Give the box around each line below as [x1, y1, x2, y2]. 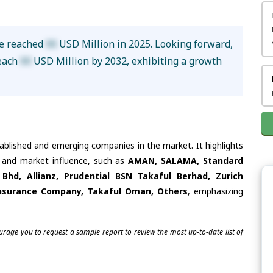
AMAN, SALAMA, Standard [128, 154, 244, 166]
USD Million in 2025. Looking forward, [57, 37, 233, 51]
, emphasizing [188, 185, 243, 197]
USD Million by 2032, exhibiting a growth [31, 54, 222, 68]
